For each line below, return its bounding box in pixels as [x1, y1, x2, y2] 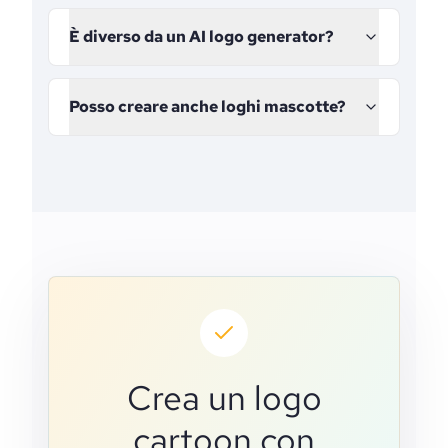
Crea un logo [126, 375, 322, 420]
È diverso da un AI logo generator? [69, 26, 334, 47]
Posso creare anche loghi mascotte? [69, 96, 346, 117]
